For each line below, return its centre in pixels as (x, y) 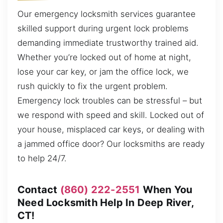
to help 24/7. (42, 159)
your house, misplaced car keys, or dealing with (111, 130)
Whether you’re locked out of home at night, (104, 57)
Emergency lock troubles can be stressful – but (110, 101)
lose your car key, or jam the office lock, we (103, 72)
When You (166, 190)
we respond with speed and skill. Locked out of (111, 115)
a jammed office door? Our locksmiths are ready (111, 144)
